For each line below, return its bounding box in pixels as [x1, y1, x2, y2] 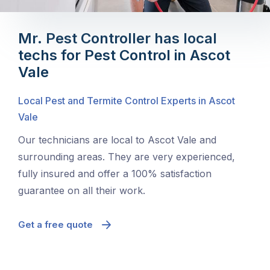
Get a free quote [18, 219, 93, 231]
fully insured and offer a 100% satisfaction [18, 168, 212, 180]
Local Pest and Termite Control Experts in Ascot [18, 95, 235, 107]
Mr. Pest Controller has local [18, 30, 217, 48]
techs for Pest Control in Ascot [18, 46, 230, 64]
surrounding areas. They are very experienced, [18, 151, 235, 163]
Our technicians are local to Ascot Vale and [18, 134, 216, 146]
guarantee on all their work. [18, 184, 145, 197]
